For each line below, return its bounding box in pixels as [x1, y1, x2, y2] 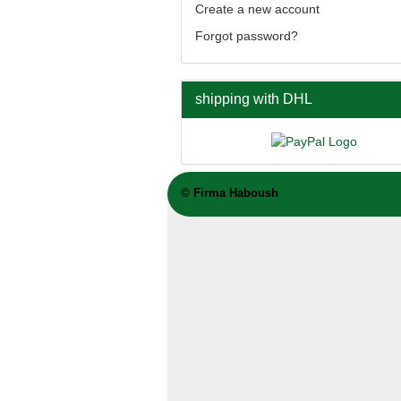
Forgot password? [195, 29, 298, 43]
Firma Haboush [193, 186, 278, 200]
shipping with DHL [195, 91, 312, 107]
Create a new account [195, 2, 320, 16]
